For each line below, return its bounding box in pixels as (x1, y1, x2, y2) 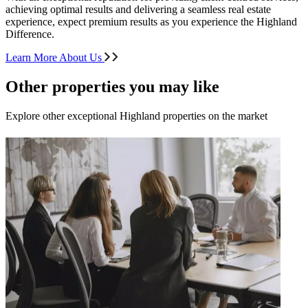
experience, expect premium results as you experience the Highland (5, 16, 297, 27)
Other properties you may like (5, 77, 219, 96)
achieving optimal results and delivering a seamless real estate (5, 3, 271, 15)
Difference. (5, 28, 54, 40)
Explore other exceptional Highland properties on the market (5, 109, 267, 122)
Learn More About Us (5, 52, 104, 63)
